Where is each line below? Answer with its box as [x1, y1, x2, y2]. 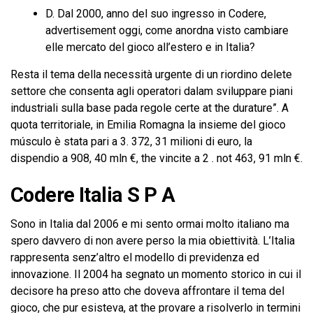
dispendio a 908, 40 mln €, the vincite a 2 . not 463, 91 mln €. [10, 152, 303, 165]
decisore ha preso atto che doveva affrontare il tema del [10, 284, 284, 298]
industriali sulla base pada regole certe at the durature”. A [10, 101, 289, 115]
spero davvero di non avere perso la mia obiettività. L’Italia [10, 234, 295, 247]
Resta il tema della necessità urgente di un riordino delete [10, 68, 292, 81]
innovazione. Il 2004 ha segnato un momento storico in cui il [10, 268, 301, 281]
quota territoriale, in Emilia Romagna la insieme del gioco [10, 118, 286, 131]
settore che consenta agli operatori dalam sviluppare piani [10, 85, 293, 98]
